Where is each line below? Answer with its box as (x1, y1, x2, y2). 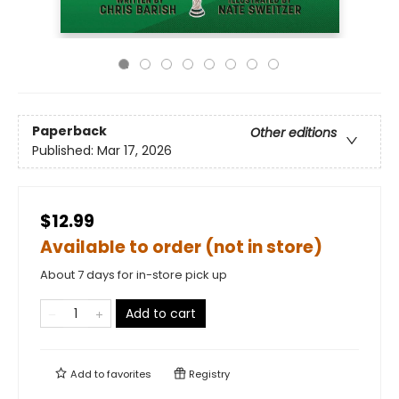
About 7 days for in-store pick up (40, 266, 227, 283)
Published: (32, 142, 97, 160)
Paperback (32, 122, 107, 141)
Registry (186, 367, 230, 381)
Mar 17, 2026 (97, 142, 172, 160)
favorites (107, 367, 151, 381)
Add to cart (126, 305, 196, 322)
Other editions (250, 124, 337, 142)
